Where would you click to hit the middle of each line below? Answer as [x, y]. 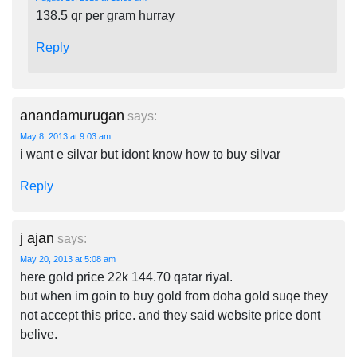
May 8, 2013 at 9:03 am [65, 136]
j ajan [37, 238]
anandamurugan [72, 116]
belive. [39, 334]
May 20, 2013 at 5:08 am [68, 259]
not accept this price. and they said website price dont [170, 315]
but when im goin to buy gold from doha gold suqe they [174, 296]
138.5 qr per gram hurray [105, 16]
